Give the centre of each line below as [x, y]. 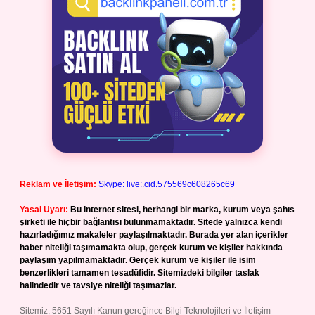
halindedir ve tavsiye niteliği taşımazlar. [98, 285]
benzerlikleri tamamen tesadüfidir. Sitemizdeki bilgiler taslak [140, 273]
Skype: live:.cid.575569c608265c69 [167, 184]
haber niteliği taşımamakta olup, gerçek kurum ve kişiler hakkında [151, 247]
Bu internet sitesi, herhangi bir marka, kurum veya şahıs [182, 210]
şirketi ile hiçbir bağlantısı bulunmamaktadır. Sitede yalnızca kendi [151, 222]
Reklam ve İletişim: [58, 184]
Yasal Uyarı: [44, 210]
